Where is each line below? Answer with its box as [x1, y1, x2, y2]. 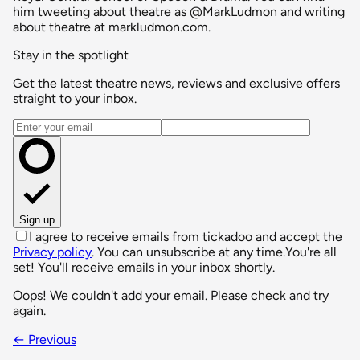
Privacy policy [13, 244, 92, 260]
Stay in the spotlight [13, 47, 129, 63]
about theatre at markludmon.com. [13, 19, 211, 35]
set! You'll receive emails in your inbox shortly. [13, 260, 275, 276]
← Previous [13, 332, 76, 348]
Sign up [19, 214, 55, 227]
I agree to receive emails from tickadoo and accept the [29, 229, 342, 245]
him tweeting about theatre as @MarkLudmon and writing [13, 4, 345, 20]
